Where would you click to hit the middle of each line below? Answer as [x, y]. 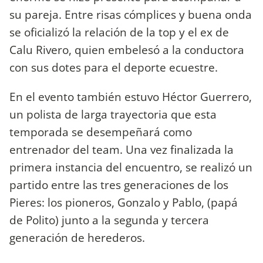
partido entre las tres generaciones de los [119, 184]
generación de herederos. [77, 237]
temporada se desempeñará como [101, 131]
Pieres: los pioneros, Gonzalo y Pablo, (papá [124, 202]
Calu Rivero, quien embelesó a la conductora [127, 50]
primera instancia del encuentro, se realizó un [131, 167]
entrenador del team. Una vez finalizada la [122, 149]
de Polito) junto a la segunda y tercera [109, 220]
